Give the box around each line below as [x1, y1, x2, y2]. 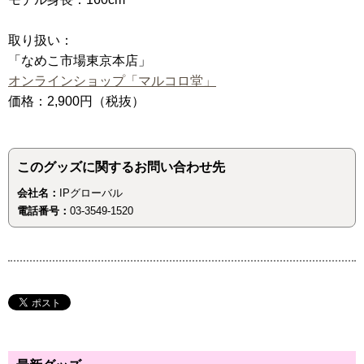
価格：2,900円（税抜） [8, 94, 145, 108]
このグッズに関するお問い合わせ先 [17, 160, 225, 174]
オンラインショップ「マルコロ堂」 [8, 74, 216, 88]
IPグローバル [59, 187, 123, 199]
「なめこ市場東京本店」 [8, 54, 151, 67]
